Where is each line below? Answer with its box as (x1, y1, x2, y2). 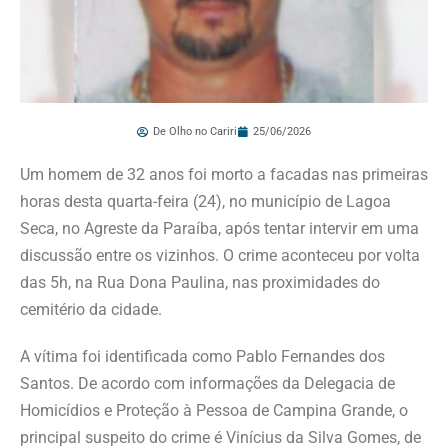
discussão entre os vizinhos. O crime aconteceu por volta (20, 245, 420, 265)
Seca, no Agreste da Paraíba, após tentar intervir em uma (20, 218, 419, 238)
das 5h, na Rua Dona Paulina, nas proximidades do (20, 272, 380, 292)
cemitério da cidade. (20, 299, 162, 319)
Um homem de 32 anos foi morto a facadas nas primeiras (20, 164, 428, 184)
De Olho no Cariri (153, 124, 237, 138)
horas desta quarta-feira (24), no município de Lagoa (20, 191, 391, 211)
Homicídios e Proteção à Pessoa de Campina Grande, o (20, 400, 408, 420)
